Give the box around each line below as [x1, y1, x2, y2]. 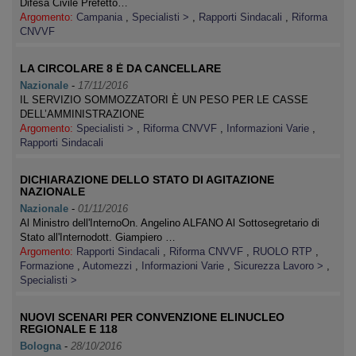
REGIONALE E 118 [20, 323, 118, 335]
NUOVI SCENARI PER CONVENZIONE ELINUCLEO [20, 311, 284, 323]
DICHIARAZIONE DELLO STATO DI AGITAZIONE [20, 173, 274, 186]
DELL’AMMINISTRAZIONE [20, 108, 145, 120]
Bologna [20, 340, 61, 352]
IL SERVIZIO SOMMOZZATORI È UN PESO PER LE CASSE [20, 94, 308, 106]
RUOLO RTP [253, 246, 315, 257]
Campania [76, 11, 126, 23]
